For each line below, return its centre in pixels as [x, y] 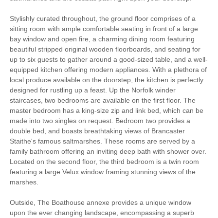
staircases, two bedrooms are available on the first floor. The [103, 100]
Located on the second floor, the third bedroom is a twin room [104, 161]
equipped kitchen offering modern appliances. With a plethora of [108, 69]
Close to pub [49, 200]
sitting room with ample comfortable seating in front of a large [104, 28]
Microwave [46, 120]
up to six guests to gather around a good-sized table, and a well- [109, 59]
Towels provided [54, 180]
